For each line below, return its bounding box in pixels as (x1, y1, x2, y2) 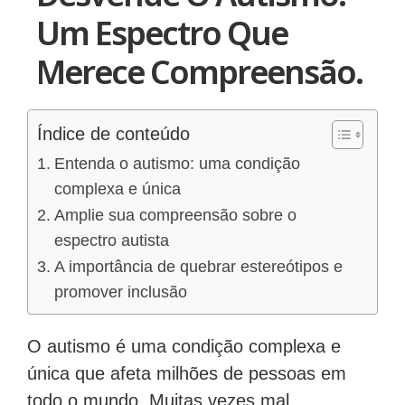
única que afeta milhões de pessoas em (27, 363, 346, 384)
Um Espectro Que (36, 11, 287, 56)
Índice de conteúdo (37, 124, 190, 145)
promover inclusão (53, 283, 187, 302)
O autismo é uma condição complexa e (27, 336, 341, 357)
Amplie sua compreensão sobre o (53, 206, 297, 225)
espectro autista (53, 231, 169, 250)
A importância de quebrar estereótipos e (53, 258, 343, 277)
